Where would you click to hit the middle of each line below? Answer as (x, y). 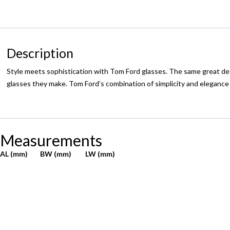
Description (40, 53)
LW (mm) (100, 154)
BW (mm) (56, 154)
